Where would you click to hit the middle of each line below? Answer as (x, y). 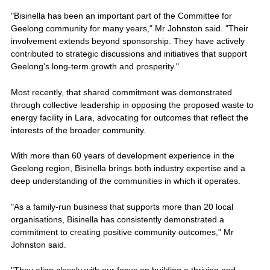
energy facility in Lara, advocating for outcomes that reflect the (129, 117)
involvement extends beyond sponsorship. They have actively (127, 41)
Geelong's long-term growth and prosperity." (96, 67)
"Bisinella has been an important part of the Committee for (121, 16)
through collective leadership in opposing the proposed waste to (132, 105)
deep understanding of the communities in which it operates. (127, 181)
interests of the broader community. (79, 130)
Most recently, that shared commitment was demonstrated (121, 92)
